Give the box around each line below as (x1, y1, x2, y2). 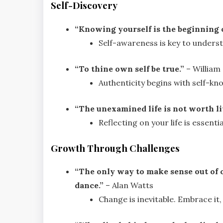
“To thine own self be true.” (75, 63, 184, 74)
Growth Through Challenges (51, 141, 180, 154)
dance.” (75, 180, 104, 191)
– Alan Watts (104, 180, 153, 191)
